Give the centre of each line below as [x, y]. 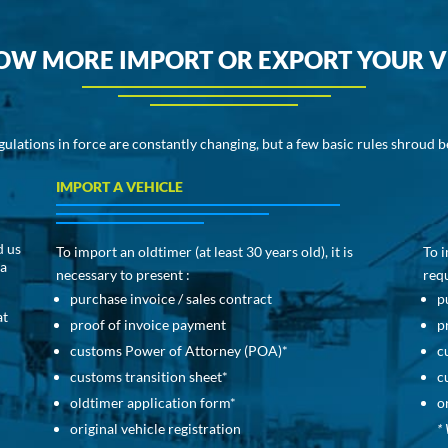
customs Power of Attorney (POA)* [178, 351]
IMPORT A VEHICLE [119, 187]
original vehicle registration [155, 429]
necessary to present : [122, 275]
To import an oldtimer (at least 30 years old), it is [204, 252]
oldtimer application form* [152, 403]
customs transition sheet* [148, 377]
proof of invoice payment [147, 325]
